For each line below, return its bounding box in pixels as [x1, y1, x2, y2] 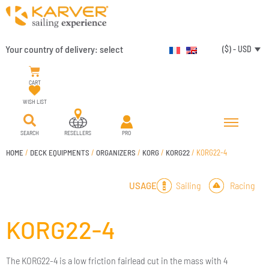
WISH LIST [22, 97, 47, 105]
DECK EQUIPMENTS [30, 147, 89, 157]
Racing [226, 180, 255, 192]
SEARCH [20, 128, 39, 136]
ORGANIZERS [96, 147, 136, 157]
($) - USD [222, 43, 252, 54]
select [99, 43, 123, 55]
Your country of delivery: [5, 43, 100, 55]
